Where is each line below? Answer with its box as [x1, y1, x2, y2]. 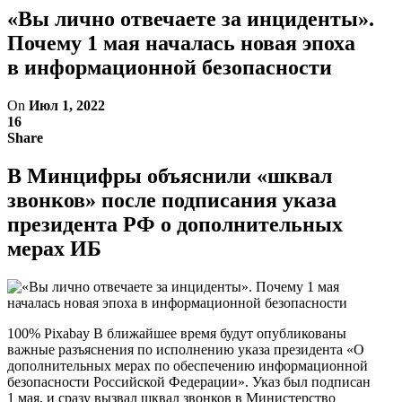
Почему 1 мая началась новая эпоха [7, 31, 355, 55]
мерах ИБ [7, 236, 101, 260]
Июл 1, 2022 [29, 97, 105, 113]
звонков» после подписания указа [7, 188, 336, 212]
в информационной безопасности [7, 55, 332, 79]
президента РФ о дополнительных [7, 212, 343, 236]
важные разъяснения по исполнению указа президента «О [7, 341, 364, 357]
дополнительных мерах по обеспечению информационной [7, 357, 368, 373]
